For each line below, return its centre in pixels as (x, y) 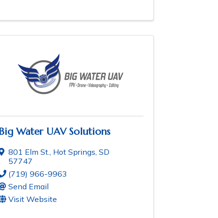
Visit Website (33, 199)
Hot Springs (74, 152)
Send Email (28, 187)
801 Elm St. (29, 152)
